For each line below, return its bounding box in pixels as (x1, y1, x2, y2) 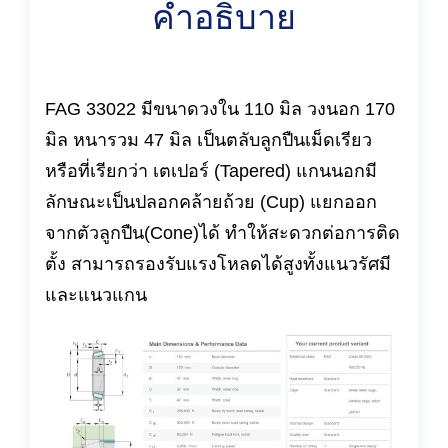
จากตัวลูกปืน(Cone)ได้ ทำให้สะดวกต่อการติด (45, 223, 400, 243)
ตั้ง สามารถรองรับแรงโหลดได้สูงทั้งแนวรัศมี (45, 254, 391, 274)
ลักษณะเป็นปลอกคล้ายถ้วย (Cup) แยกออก (45, 192, 377, 212)
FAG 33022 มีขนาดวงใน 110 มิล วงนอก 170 (45, 99, 395, 119)
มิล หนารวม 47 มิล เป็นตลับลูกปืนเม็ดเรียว (45, 130, 372, 150)
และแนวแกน (45, 285, 147, 305)
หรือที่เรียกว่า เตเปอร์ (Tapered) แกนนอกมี (45, 161, 377, 181)
